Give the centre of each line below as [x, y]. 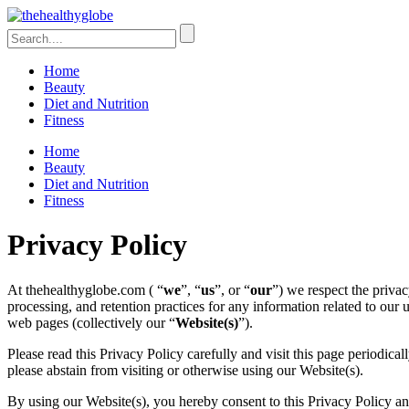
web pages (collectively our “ [91, 322]
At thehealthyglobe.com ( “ [85, 289]
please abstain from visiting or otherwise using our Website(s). [185, 370]
